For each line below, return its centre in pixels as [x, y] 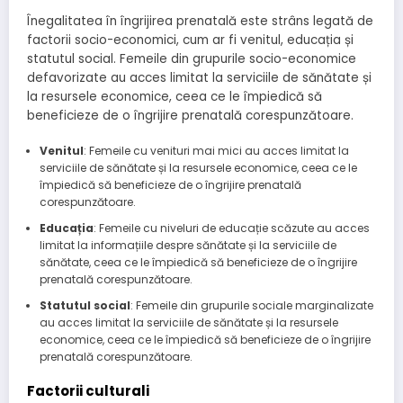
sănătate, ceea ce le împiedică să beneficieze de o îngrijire [198, 263]
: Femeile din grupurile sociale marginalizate [251, 306]
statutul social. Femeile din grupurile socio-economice [192, 59]
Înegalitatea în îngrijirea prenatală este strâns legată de [200, 21]
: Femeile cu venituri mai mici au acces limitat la [216, 151]
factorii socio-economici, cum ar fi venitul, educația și [190, 40]
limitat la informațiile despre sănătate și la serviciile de [188, 246]
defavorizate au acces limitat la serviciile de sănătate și [199, 78]
